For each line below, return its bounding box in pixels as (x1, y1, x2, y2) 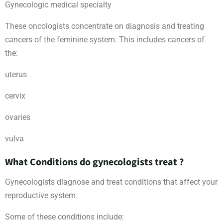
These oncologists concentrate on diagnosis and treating (5, 21, 204, 31)
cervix (5, 91, 25, 101)
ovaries (5, 112, 30, 122)
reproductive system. (5, 191, 78, 201)
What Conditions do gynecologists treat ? (5, 155, 184, 170)
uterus (5, 70, 27, 80)
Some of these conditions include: (5, 212, 124, 222)
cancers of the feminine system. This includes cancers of (5, 35, 205, 45)
